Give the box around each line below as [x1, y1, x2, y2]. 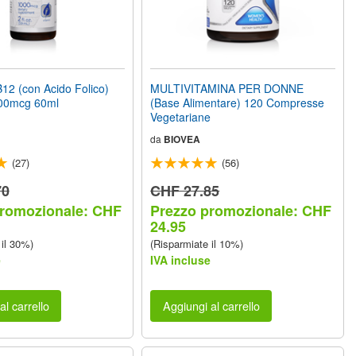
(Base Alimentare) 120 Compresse [150, 94, 325, 110]
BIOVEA [164, 131, 201, 146]
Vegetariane [150, 108, 211, 125]
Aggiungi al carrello [162, 297, 260, 315]
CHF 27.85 [150, 180, 220, 201]
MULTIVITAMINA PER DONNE [150, 79, 304, 96]
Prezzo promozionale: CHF [150, 199, 332, 221]
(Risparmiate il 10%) [150, 235, 244, 251]
